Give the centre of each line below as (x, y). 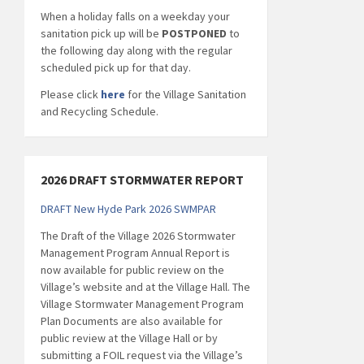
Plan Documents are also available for (132, 321)
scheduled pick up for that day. (116, 67)
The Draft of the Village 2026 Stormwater (138, 235)
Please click (69, 94)
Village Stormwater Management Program (142, 303)
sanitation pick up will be (101, 33)
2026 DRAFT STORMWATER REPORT (142, 179)
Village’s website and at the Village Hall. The (145, 286)
